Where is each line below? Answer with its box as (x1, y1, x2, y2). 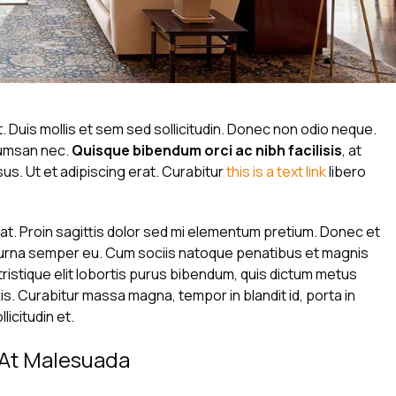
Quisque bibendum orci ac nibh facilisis (72, 140, 342, 160)
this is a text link (226, 161, 326, 181)
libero (326, 161, 366, 181)
